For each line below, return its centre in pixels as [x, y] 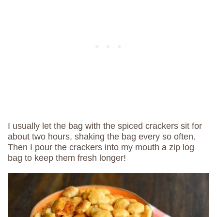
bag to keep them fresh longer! [67, 158]
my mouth [140, 147]
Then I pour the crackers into [64, 147]
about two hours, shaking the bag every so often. [102, 137]
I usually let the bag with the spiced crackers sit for [105, 126]
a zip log [177, 147]
